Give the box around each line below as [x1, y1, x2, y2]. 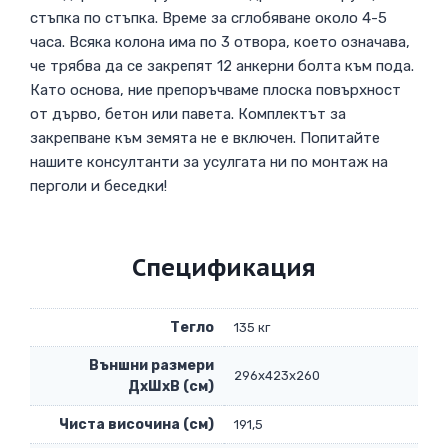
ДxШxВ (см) [128, 378, 214, 396]
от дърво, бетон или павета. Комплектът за [30, 105, 346, 124]
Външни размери [89, 357, 214, 375]
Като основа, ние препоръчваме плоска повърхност [30, 81, 401, 100]
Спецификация [132, 252, 316, 284]
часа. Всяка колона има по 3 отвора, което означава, [30, 33, 410, 52]
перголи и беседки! [30, 177, 167, 196]
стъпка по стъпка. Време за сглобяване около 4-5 [30, 9, 387, 28]
